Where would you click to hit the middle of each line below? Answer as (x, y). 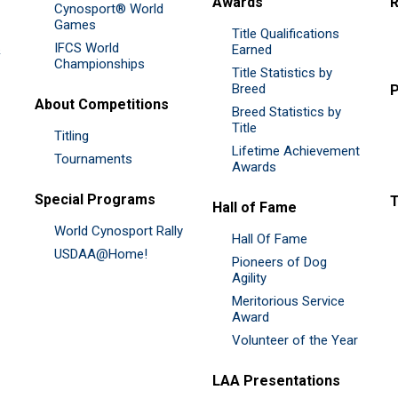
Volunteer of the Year (295, 340)
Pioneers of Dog (279, 262)
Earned (252, 49)
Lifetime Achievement (296, 151)
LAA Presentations (276, 380)
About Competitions (102, 104)
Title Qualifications (286, 33)
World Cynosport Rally (119, 231)
